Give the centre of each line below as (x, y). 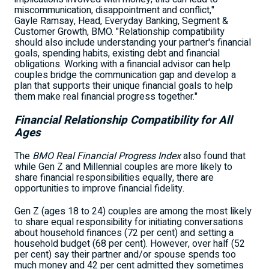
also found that (213, 156)
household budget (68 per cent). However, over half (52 (130, 243)
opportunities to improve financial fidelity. (99, 188)
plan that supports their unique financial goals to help (124, 86)
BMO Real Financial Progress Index (107, 156)
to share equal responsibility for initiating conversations (129, 222)
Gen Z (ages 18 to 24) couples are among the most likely (133, 211)
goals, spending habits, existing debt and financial (117, 53)
